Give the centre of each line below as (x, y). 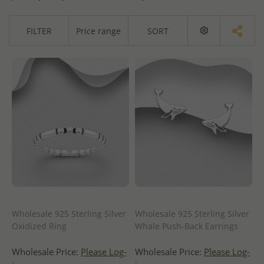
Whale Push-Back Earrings (187, 226)
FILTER (39, 31)
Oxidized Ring (39, 226)
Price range (98, 31)
